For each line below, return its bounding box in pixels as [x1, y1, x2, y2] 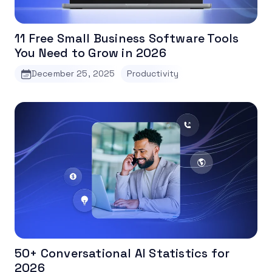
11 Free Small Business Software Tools [15, 30, 239, 47]
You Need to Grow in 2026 [15, 45, 166, 61]
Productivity [127, 68, 179, 80]
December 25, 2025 [32, 68, 115, 80]
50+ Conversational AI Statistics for [15, 245, 230, 262]
